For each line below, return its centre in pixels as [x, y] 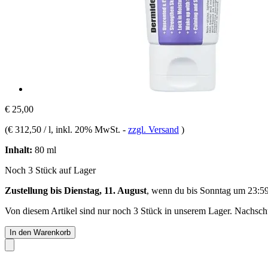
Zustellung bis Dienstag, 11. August [76, 190]
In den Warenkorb [40, 232]
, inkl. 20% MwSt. [87, 129]
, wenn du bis [173, 190]
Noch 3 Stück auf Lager [50, 170]
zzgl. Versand [153, 129]
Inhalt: [19, 150]
